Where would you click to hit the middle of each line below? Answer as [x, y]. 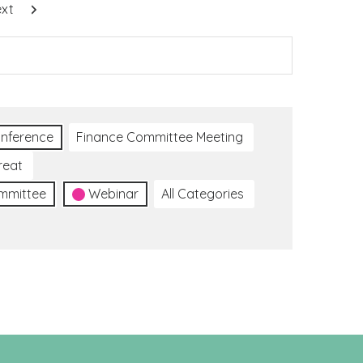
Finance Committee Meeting [160, 137]
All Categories [203, 194]
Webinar [113, 194]
